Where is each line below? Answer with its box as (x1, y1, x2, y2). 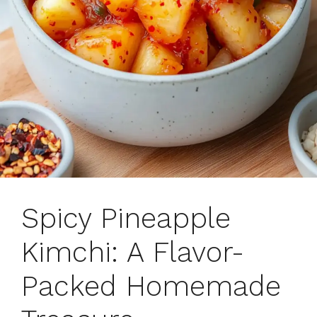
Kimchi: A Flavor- (21, 235, 244, 269)
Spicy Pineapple (21, 201, 231, 235)
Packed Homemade (21, 269, 281, 303)
